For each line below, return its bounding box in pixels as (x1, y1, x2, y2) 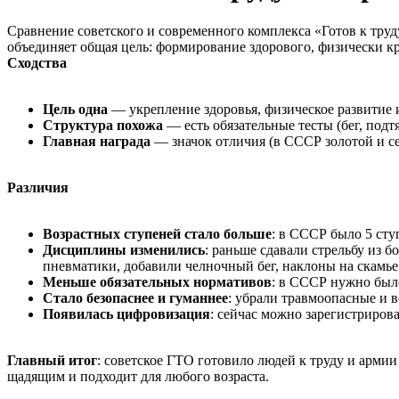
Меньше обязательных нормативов (43, 273, 272, 289)
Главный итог (7, 352, 97, 368)
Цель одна (43, 101, 108, 117)
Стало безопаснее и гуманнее (43, 289, 228, 305)
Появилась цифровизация (43, 305, 210, 322)
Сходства (7, 54, 67, 70)
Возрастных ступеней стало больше (43, 225, 272, 241)
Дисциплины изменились (43, 241, 205, 257)
